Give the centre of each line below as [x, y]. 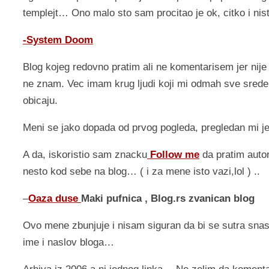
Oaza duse [55, 199]
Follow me [173, 155]
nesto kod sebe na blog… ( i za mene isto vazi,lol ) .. [141, 172]
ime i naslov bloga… [68, 243]
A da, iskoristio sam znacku [85, 155]
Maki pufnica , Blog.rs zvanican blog [168, 199]
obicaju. [40, 101]
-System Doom [58, 40]
